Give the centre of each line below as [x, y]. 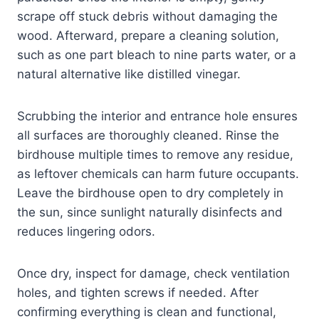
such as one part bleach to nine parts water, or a [157, 55]
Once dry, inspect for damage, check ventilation [153, 274]
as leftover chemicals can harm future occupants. [158, 174]
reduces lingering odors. [86, 232]
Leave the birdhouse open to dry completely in [150, 193]
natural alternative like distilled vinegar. [129, 74]
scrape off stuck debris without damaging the [147, 17]
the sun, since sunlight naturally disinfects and [150, 213]
